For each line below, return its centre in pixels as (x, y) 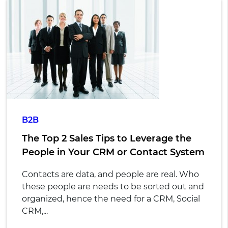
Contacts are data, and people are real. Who (110, 175)
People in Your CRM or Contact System (113, 152)
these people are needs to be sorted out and (113, 187)
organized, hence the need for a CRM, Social (111, 199)
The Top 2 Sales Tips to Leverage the (106, 139)
